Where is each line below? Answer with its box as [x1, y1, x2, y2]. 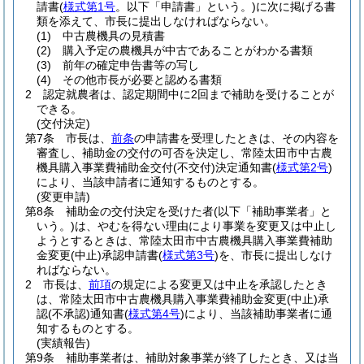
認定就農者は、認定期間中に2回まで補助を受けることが [43, 88, 334, 101]
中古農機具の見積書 [63, 29, 165, 42]
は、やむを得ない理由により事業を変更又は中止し [75, 219, 336, 232]
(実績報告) [37, 336, 90, 349]
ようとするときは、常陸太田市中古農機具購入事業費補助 [37, 234, 332, 247]
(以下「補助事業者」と [214, 205, 331, 218]
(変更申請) [37, 190, 90, 203]
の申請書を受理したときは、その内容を [134, 132, 339, 145]
